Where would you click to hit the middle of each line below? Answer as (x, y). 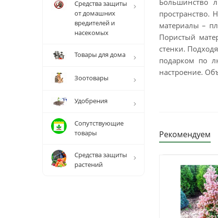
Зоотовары (91, 78)
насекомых (91, 33)
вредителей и (95, 23)
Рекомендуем (185, 134)
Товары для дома (100, 54)
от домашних (95, 13)
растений (89, 164)
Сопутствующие (99, 123)
